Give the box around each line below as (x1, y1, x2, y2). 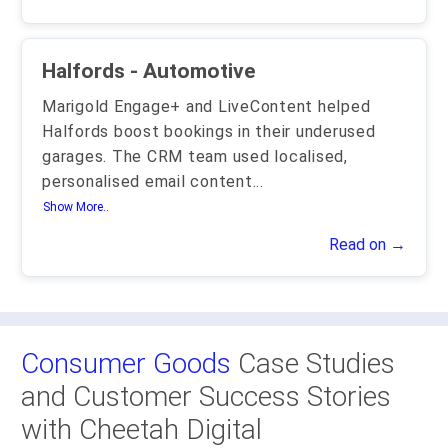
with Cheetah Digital (21, 413, 262, 446)
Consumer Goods (21, 347, 231, 380)
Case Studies (231, 347, 395, 380)
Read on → (329, 235, 406, 254)
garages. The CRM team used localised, (42, 147, 348, 166)
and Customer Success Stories (21, 380, 391, 413)
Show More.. (43, 200, 109, 215)
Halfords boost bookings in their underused (42, 122, 376, 141)
